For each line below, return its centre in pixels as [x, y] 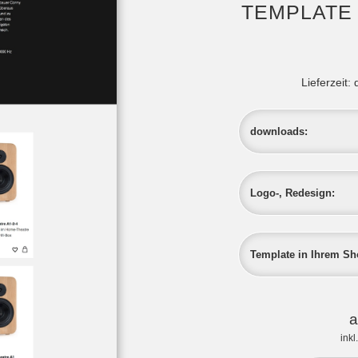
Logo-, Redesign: [292, 193]
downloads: [278, 131]
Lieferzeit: [328, 83]
